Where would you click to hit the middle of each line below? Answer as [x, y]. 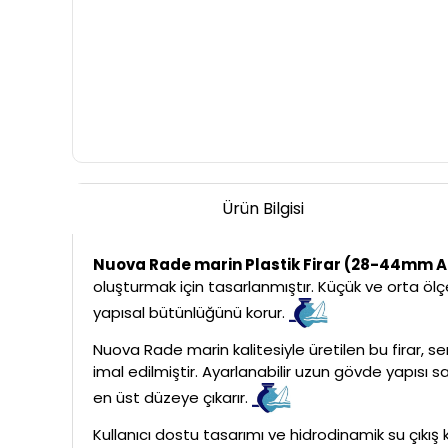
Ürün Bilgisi [262, 208]
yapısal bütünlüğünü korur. [191, 312]
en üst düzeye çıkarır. [172, 397]
